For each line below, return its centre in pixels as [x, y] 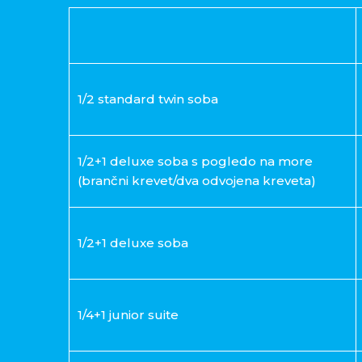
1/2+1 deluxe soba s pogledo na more [195, 162]
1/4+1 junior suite [128, 315]
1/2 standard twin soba [147, 99]
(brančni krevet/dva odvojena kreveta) [196, 181]
